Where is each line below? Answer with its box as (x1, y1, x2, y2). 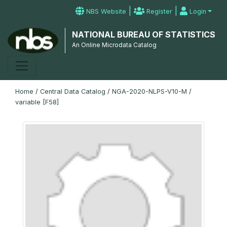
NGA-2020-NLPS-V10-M (112, 88, 187, 95)
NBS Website (84, 8, 127, 15)
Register (144, 8, 173, 15)
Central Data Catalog (40, 88, 105, 95)
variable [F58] (15, 98, 59, 106)
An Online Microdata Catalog (71, 41, 157, 49)
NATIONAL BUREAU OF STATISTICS (71, 29, 215, 40)
